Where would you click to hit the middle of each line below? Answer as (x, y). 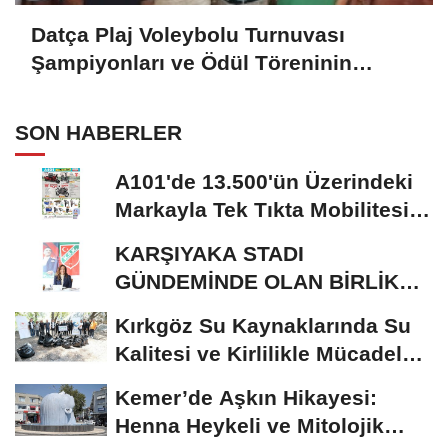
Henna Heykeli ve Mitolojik (249, 426)
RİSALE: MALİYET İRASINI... (257, 310)
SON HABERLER (98, 133)
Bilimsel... (165, 382)
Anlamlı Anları (102, 90)
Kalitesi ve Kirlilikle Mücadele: (268, 354)
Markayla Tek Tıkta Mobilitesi (262, 210)
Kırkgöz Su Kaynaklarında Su (263, 326)
